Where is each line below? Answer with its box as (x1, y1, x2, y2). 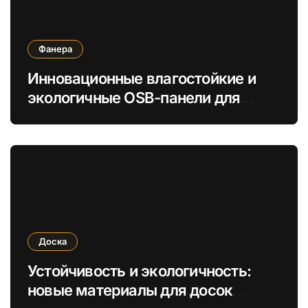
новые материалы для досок (27, 280, 233, 299)
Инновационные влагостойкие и (27, 69, 256, 87)
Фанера (38, 43, 72, 54)
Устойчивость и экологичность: (27, 261, 252, 280)
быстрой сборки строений (27, 107, 213, 126)
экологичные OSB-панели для (27, 88, 241, 107)
